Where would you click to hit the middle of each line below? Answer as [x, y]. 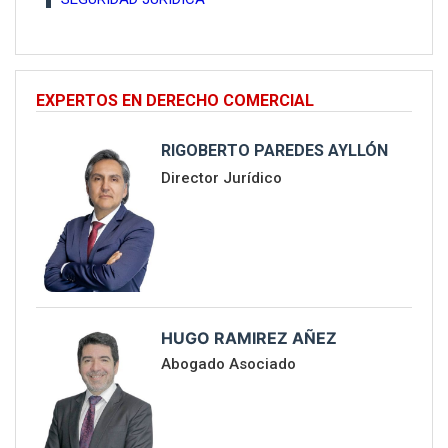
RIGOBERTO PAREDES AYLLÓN [275, 151]
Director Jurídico [222, 178]
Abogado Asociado [229, 364]
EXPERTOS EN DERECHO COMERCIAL [175, 101]
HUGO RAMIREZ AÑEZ [249, 338]
